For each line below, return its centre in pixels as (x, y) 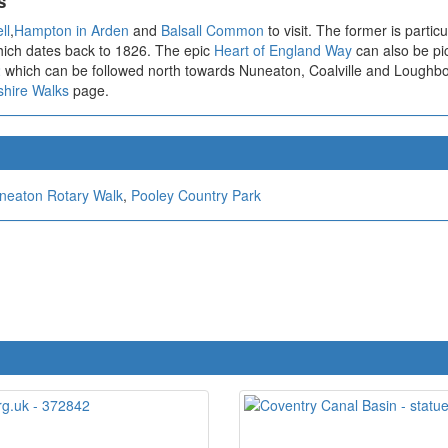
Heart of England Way (283, 50)
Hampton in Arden (71, 30)
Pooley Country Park (196, 195)
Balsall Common (212, 30)
